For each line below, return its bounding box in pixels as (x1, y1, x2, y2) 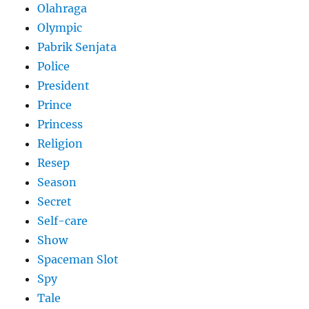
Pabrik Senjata (37, 39, 117, 54)
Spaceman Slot (37, 252, 119, 266)
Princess (37, 117, 83, 131)
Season (37, 175, 77, 189)
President (37, 78, 90, 92)
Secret (37, 194, 72, 208)
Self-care (37, 213, 88, 228)
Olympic (37, 20, 83, 34)
